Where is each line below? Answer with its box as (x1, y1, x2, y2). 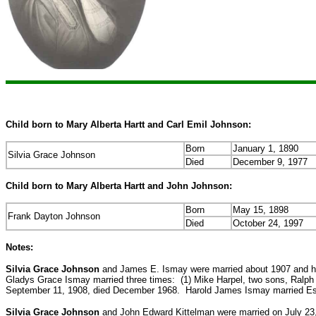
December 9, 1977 (233, 157, 308, 167)
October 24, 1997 (233, 218, 303, 229)
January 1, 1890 (233, 143, 298, 154)
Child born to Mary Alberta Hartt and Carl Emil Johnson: (6, 119, 251, 130)
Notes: (6, 242, 33, 253)
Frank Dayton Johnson (8, 211, 100, 221)
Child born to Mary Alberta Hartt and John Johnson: (6, 181, 232, 191)
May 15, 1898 (233, 205, 288, 215)
